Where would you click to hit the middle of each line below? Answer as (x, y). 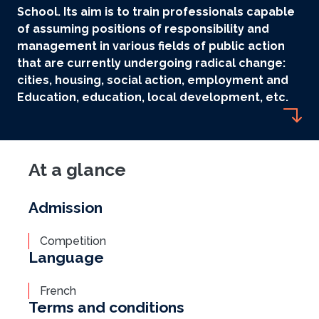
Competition (73, 241)
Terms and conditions (106, 307)
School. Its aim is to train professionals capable (156, 12)
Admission (66, 208)
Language (66, 257)
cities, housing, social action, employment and (153, 80)
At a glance (77, 169)
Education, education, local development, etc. (153, 97)
